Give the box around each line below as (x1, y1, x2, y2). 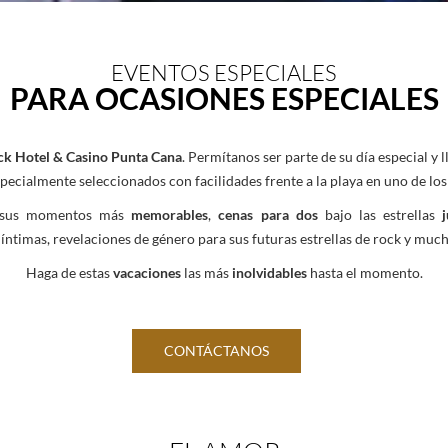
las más (180, 264, 232, 281)
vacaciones (112, 264, 181, 281)
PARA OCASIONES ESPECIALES (9, 80, 439, 116)
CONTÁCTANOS (164, 341, 269, 359)
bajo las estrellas (317, 206, 442, 223)
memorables (131, 206, 209, 223)
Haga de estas (25, 264, 113, 281)
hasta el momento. (309, 264, 423, 281)
